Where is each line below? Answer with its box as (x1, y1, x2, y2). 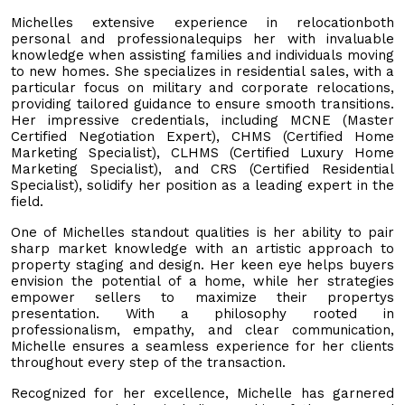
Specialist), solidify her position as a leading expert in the (11, 176, 394, 193)
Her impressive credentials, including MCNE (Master (11, 111, 394, 128)
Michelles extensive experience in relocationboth (11, 14, 394, 31)
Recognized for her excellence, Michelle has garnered (11, 384, 394, 401)
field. (11, 193, 43, 210)
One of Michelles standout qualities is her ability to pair (11, 223, 394, 240)
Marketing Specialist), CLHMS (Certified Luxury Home (11, 144, 394, 161)
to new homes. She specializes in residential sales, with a (11, 62, 394, 80)
